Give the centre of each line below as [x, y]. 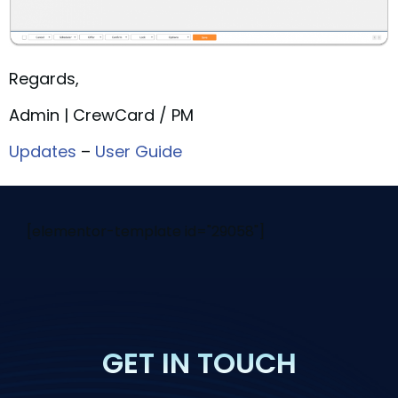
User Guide [139, 152]
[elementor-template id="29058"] [146, 231]
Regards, [44, 78]
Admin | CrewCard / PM [101, 115]
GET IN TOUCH [199, 362]
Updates [43, 152]
